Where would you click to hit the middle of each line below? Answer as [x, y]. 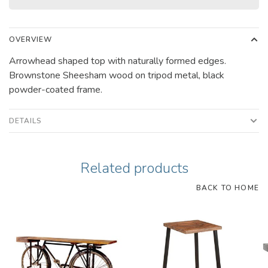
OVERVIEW [31, 40]
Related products [134, 168]
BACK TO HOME [227, 188]
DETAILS [25, 121]
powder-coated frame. [56, 90]
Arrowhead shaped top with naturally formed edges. [118, 61]
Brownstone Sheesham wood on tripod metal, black [117, 76]
